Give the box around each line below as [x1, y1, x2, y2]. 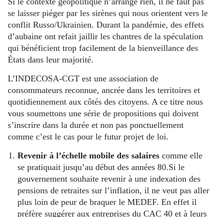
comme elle [162, 150, 202, 160]
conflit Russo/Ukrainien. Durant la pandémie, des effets [8, 19, 204, 30]
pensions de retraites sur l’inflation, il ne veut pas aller [17, 185, 209, 195]
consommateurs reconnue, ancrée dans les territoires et [8, 85, 200, 95]
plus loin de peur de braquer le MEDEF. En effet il [17, 197, 197, 207]
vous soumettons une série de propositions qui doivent [8, 108, 199, 118]
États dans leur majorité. [8, 54, 93, 64]
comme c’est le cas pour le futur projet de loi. [8, 131, 169, 141]
